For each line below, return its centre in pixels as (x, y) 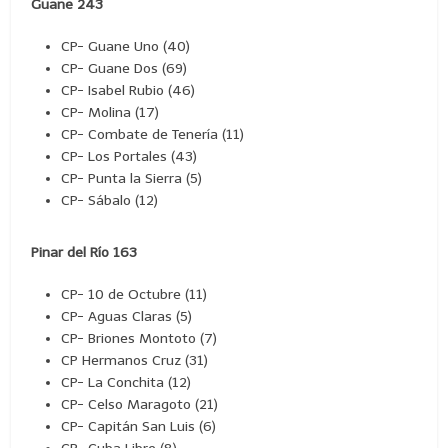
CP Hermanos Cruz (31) (135, 360)
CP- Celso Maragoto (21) (140, 404)
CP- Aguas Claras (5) (127, 316)
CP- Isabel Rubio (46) (128, 90)
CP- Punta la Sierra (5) (132, 178)
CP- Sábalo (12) (110, 200)
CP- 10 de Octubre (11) (134, 294)
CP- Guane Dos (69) (124, 68)
